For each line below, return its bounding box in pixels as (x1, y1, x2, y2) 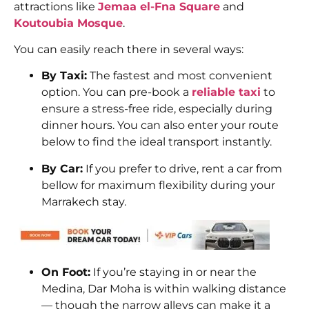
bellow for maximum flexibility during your (41, 178, 275, 192)
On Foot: (41, 266, 90, 279)
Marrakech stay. (41, 195, 126, 208)
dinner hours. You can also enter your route (41, 119, 279, 132)
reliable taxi (192, 86, 261, 99)
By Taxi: (41, 69, 87, 83)
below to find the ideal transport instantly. (41, 135, 272, 149)
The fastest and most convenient (87, 69, 272, 83)
